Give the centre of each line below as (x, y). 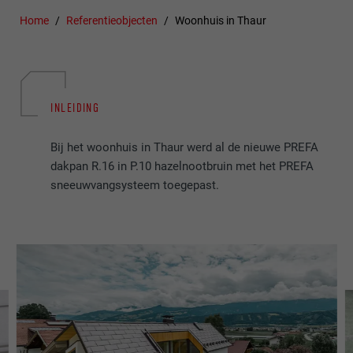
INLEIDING (75, 108)
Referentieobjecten (112, 21)
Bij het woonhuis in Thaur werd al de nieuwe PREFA (185, 148)
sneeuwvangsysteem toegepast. (135, 186)
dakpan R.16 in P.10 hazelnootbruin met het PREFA (182, 167)
